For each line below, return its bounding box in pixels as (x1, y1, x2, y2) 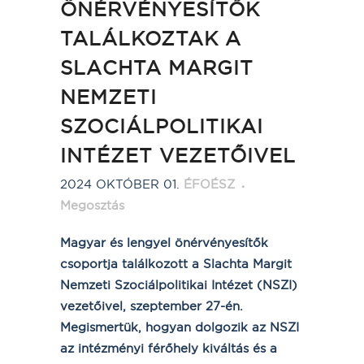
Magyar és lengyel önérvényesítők (60, 234, 268, 250)
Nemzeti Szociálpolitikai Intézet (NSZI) (60, 276, 297, 292)
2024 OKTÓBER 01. (60, 175, 180, 192)
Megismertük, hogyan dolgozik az (60, 318, 270, 335)
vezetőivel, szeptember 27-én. (60, 297, 243, 314)
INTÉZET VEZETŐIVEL (60, 142, 296, 167)
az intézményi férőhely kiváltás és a (60, 340, 277, 356)
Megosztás (60, 197, 124, 213)
